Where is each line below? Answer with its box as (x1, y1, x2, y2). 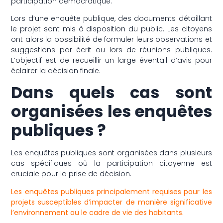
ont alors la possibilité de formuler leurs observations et (11, 34, 212, 45)
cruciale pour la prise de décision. (11, 169, 132, 179)
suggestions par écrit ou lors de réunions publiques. (11, 45, 212, 55)
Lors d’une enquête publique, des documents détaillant (11, 13, 212, 24)
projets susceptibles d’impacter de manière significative (11, 197, 212, 207)
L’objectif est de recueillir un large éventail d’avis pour (11, 55, 212, 66)
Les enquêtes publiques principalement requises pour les (11, 186, 212, 197)
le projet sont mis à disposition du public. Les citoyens (11, 24, 212, 34)
